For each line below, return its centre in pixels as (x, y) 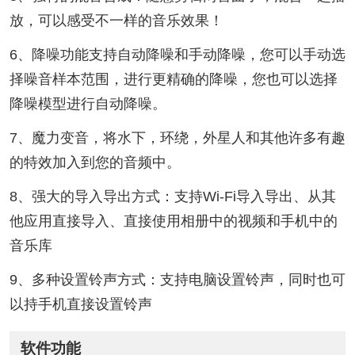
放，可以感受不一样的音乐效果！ (116, 20)
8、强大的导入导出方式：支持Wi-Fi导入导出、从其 (172, 196)
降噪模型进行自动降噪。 (88, 103)
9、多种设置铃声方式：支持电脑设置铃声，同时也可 (177, 279)
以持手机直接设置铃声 (80, 304)
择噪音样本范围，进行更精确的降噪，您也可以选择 (173, 79)
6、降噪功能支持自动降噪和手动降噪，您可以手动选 (177, 54)
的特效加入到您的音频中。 (95, 162)
